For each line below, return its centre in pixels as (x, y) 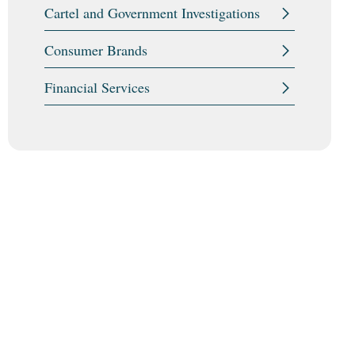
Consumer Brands (96, 50)
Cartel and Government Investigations (152, 13)
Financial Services (97, 87)
